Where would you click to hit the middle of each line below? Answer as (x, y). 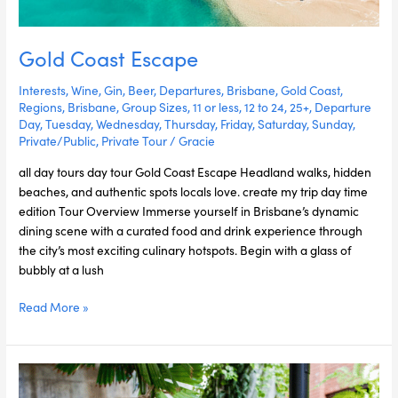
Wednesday (128, 123)
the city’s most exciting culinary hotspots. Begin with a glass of (186, 249)
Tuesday (68, 123)
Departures (191, 89)
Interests (43, 89)
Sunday (333, 123)
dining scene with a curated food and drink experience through (191, 230)
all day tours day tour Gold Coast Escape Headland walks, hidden (195, 171)
